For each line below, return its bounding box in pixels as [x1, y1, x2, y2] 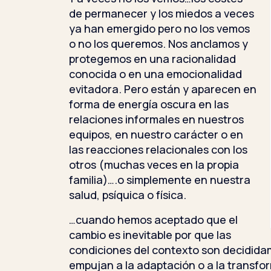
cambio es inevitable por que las [69, 227, 231, 242]
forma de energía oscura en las [69, 96, 229, 111]
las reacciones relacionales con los [69, 142, 247, 157]
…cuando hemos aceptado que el [69, 212, 238, 227]
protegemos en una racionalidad [69, 51, 236, 66]
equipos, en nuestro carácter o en [69, 126, 243, 142]
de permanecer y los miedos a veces [69, 5, 254, 21]
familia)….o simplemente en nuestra [69, 172, 250, 187]
